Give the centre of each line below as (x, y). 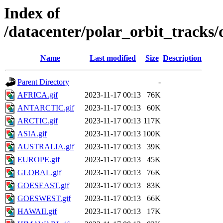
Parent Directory (43, 82)
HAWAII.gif (37, 212)
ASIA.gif (32, 134)
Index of (32, 13)
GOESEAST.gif (43, 186)
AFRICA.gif (38, 95)
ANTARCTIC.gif (46, 108)
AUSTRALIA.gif (46, 147)
